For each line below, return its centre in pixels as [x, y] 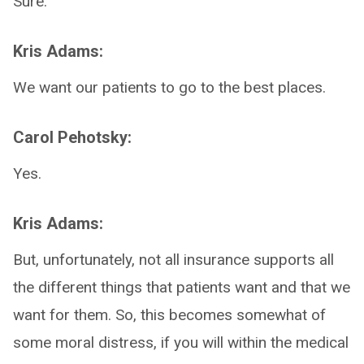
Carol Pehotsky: [72, 137]
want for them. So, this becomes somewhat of [169, 315]
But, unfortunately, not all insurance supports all [173, 260]
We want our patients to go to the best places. [169, 87]
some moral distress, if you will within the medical [181, 342]
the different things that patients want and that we [182, 287]
